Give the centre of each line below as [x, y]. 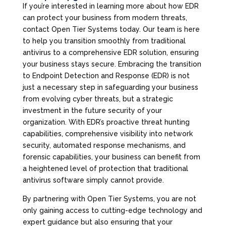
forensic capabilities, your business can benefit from [111, 157]
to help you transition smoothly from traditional [104, 41]
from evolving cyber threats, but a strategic [98, 99]
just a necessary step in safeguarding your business [110, 87]
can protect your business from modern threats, [105, 17]
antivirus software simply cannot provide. [93, 180]
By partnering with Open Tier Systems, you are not [109, 199]
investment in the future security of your [92, 110]
